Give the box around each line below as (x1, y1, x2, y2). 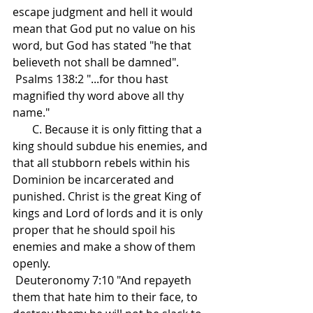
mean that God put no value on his (13, 21, 198, 37)
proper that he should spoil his (13, 222, 178, 238)
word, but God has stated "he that (13, 38, 194, 54)
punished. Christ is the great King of (13, 189, 203, 205)
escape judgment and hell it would (13, 4, 196, 20)
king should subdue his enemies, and (13, 138, 210, 154)
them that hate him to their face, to (13, 289, 201, 305)
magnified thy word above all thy (13, 88, 187, 104)
